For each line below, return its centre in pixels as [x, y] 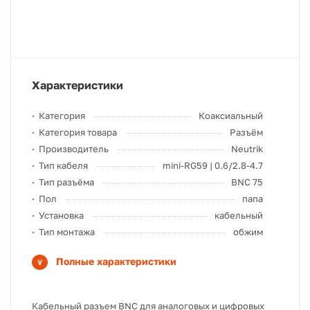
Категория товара [78, 132]
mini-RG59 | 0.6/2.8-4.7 [213, 165]
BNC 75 [247, 182]
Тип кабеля [63, 165]
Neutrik [247, 149]
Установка [61, 215]
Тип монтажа [67, 232]
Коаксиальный [231, 116]
